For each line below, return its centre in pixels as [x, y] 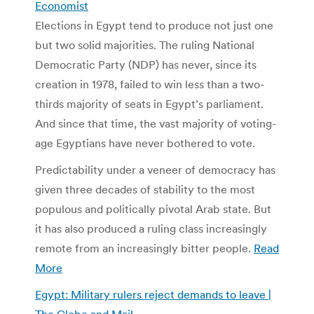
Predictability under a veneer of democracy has [155, 169]
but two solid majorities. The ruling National [145, 45]
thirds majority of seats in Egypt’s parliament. [149, 103]
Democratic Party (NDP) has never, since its [146, 64]
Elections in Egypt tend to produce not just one [154, 25]
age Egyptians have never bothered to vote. [145, 143]
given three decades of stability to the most [145, 189]
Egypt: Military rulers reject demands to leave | [153, 294]
